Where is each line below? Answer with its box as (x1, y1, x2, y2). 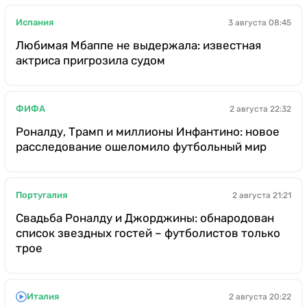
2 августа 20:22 (229, 291, 291, 302)
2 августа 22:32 (230, 103, 291, 114)
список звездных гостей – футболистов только (16, 225, 280, 240)
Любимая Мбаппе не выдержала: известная (16, 38, 261, 52)
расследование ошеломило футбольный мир (16, 139, 267, 153)
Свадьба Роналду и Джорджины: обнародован (16, 210, 274, 225)
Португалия (16, 190, 67, 201)
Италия (27, 291, 59, 302)
